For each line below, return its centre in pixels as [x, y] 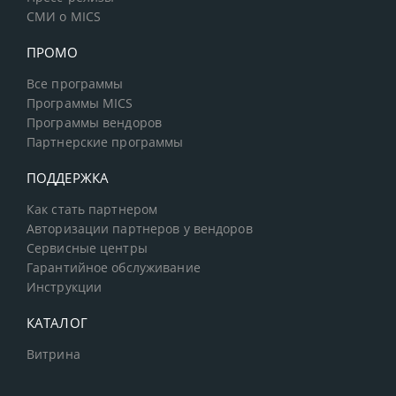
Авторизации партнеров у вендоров [140, 229]
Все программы [75, 84]
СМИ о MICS [64, 17]
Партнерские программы [105, 143]
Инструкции [65, 288]
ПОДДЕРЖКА [68, 178]
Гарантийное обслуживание [114, 268]
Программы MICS [80, 104]
